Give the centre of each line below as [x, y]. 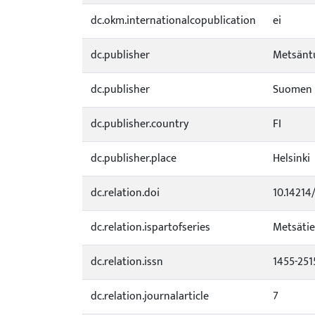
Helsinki [291, 159]
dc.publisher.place [134, 159]
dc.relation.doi [125, 193]
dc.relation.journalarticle [150, 296]
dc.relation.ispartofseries [150, 227]
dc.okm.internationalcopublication [173, 21]
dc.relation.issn [127, 262]
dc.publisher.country [140, 124]
